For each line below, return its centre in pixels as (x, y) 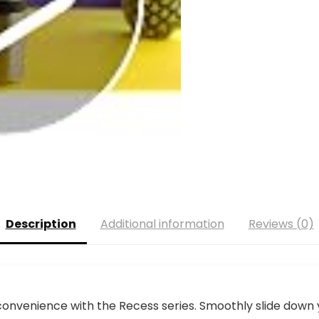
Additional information (162, 224)
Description (41, 224)
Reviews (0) (281, 224)
